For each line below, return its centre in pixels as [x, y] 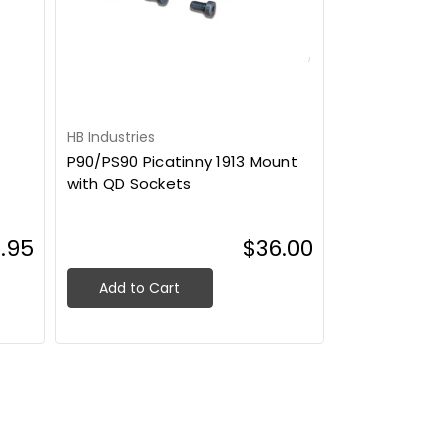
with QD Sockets [129, 184]
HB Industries [110, 137]
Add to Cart [140, 288]
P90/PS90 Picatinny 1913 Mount [182, 162]
